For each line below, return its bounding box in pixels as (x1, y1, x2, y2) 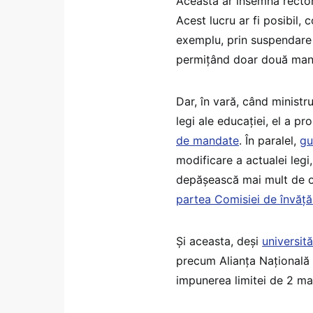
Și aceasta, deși (176, 233, 262, 248)
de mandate (176, 133, 239, 147)
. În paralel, (239, 133, 300, 147)
